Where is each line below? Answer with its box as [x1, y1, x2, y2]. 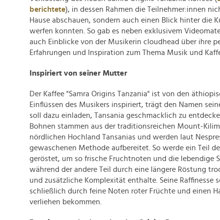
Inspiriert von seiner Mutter [29, 69, 129, 77]
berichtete [29, 5, 65, 13]
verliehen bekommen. [29, 198, 104, 206]
